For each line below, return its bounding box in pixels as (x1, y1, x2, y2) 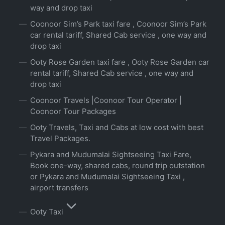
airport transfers (30, 183, 88, 193)
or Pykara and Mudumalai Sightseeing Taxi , (30, 172, 185, 182)
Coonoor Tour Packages (30, 106, 116, 117)
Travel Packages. (30, 134, 90, 144)
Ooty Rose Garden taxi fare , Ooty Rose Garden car (30, 57, 209, 67)
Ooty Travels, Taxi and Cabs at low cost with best (30, 123, 203, 133)
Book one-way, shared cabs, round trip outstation (30, 161, 205, 171)
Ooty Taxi (30, 207, 63, 217)
